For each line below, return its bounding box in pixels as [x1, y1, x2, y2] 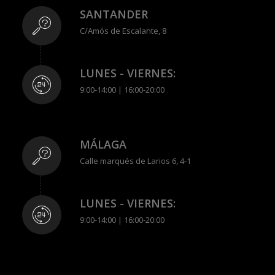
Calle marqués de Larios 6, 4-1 [79, 155, 191, 166]
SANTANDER [79, 6, 148, 21]
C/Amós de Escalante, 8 [79, 25, 166, 36]
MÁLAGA [79, 136, 126, 152]
